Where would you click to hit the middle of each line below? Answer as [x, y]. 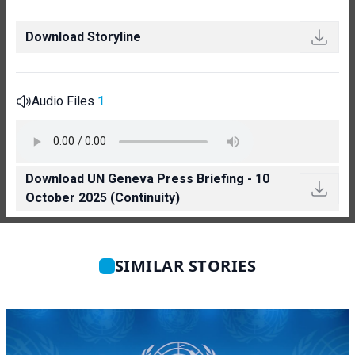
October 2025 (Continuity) [103, 197]
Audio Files [65, 101]
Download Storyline [83, 36]
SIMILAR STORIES [185, 265]
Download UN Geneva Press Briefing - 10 [147, 178]
